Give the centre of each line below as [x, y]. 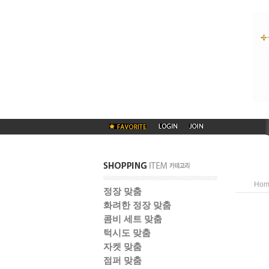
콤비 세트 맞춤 [133, 219]
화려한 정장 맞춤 [137, 205]
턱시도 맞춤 [127, 233]
